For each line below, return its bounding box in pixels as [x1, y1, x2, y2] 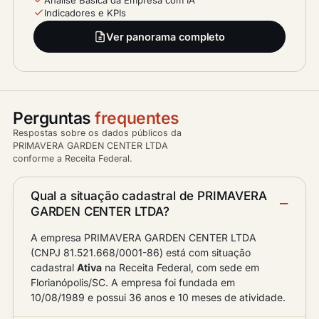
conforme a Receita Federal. [13, 152, 132, 164]
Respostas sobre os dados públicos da [13, 127, 182, 138]
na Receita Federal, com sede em [102, 261, 259, 273]
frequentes [95, 108, 179, 128]
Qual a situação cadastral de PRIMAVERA [31, 188, 267, 203]
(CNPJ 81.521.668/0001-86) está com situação [31, 246, 251, 258]
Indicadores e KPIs [44, 6, 126, 19]
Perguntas [13, 108, 95, 128]
